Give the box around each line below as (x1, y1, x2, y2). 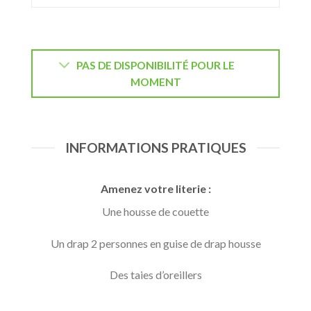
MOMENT (130, 75, 181, 88)
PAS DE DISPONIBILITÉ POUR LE (76, 58, 235, 72)
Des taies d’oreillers (109, 268, 202, 282)
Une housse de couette (102, 204, 209, 218)
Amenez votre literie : (100, 181, 211, 195)
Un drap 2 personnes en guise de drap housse (50, 236, 261, 250)
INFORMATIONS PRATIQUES (65, 140, 246, 156)
